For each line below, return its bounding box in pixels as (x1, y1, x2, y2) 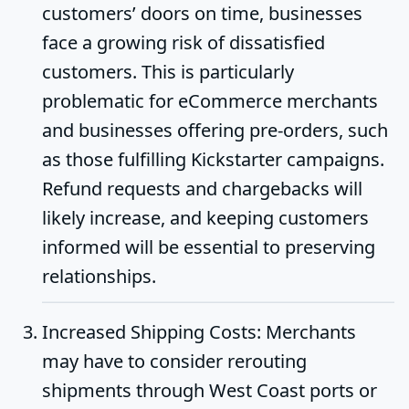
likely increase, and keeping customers (42, 204, 369, 230)
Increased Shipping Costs (42, 320, 257, 345)
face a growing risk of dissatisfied (42, 29, 325, 55)
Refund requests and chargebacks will (42, 175, 362, 201)
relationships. (42, 263, 156, 288)
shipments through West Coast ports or (42, 378, 377, 404)
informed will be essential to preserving (42, 234, 375, 259)
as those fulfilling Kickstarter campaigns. (42, 146, 384, 172)
